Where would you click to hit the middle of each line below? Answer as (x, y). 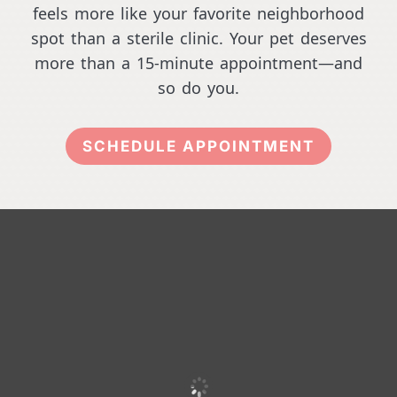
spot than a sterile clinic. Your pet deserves (198, 39)
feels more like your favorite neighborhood (198, 14)
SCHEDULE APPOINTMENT (198, 146)
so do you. (198, 88)
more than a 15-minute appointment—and (198, 63)
